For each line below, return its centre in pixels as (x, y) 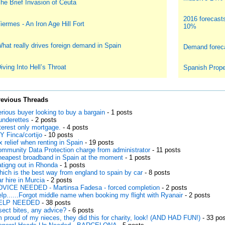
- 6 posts (80, 210)
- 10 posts (58, 135)
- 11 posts (165, 150)
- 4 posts (74, 127)
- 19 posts (98, 142)
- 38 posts (55, 203)
